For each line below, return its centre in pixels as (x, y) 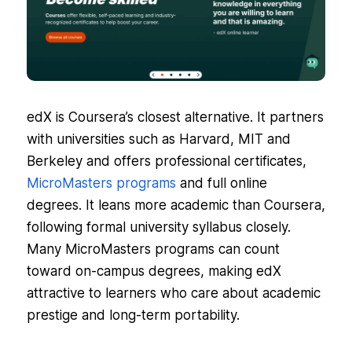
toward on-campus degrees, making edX (154, 271)
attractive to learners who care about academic (173, 293)
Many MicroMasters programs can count (153, 249)
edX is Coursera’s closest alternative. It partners (175, 117)
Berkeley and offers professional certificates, (166, 161)
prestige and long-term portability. (133, 315)
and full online (221, 183)
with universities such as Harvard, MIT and (158, 139)
